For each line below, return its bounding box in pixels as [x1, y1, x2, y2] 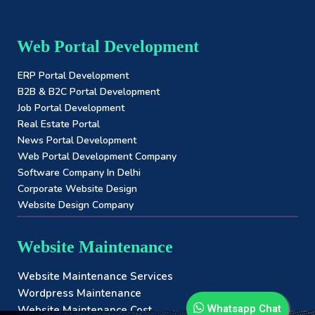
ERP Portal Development [18, 69, 129, 82]
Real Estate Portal [18, 117, 100, 131]
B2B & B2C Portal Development [18, 85, 160, 98]
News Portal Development [18, 134, 136, 147]
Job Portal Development [18, 101, 124, 115]
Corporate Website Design [18, 182, 137, 195]
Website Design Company [18, 198, 134, 212]
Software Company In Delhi [18, 166, 141, 179]
